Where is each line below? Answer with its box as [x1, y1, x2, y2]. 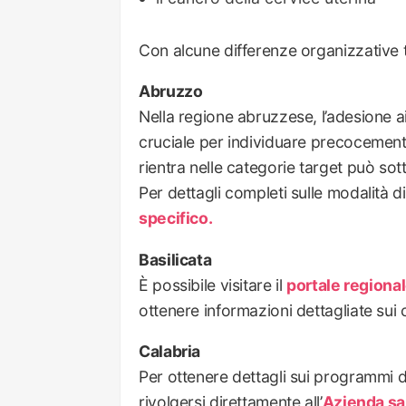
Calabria [139, 342, 201, 362]
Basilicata [139, 249, 212, 269]
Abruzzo [139, 82, 203, 101]
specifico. [139, 208, 213, 228]
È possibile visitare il [139, 275, 287, 295]
